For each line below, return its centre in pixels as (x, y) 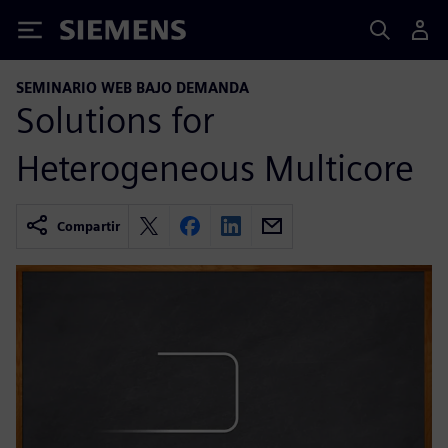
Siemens (93, 33)
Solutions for (115, 119)
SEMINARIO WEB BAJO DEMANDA (132, 87)
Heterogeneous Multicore (215, 167)
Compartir (88, 226)
